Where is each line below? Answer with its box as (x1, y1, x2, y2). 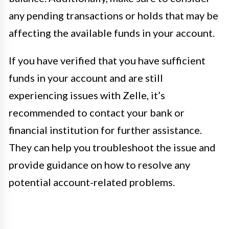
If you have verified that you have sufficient (9, 54, 205, 66)
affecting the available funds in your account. (9, 26, 215, 39)
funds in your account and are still (9, 71, 163, 84)
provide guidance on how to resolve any (9, 158, 190, 171)
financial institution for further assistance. (9, 123, 202, 136)
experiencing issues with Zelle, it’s (9, 88, 165, 101)
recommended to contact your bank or (9, 106, 185, 119)
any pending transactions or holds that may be (9, 9, 218, 21)
